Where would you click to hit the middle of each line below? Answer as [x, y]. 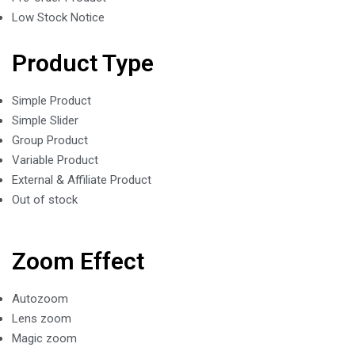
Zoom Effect [78, 261]
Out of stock [45, 200]
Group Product [50, 140]
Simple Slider [45, 120]
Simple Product [52, 101]
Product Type [83, 63]
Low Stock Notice [58, 17]
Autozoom [40, 299]
